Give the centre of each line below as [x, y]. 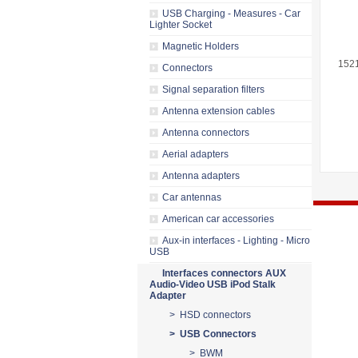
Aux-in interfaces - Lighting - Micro [236, 241]
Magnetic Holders [201, 46]
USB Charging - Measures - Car [231, 14]
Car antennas [192, 197]
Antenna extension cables [219, 111]
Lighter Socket [181, 25]
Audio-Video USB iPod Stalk [213, 284]
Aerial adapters [195, 154]
